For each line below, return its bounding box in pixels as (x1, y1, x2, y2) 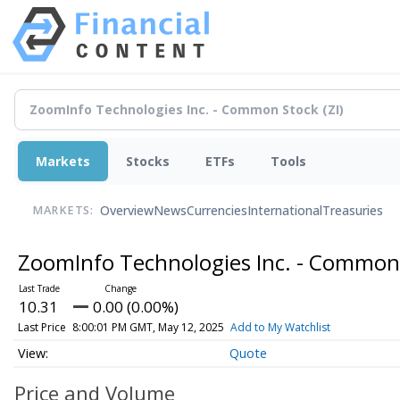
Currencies (187, 202, 247, 220)
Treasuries (322, 202, 383, 220)
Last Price (17, 319, 66, 335)
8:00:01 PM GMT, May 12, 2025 (71, 319, 224, 335)
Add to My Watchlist (229, 319, 330, 335)
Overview (100, 202, 154, 220)
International (247, 202, 322, 220)
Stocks (126, 152, 170, 170)
